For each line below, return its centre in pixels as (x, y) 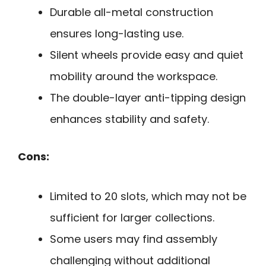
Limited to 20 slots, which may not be (148, 196)
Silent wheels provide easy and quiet (147, 55)
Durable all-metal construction (132, 12)
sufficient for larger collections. (132, 217)
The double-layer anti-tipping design (148, 98)
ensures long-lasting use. (117, 34)
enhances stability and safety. (129, 119)
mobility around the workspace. (134, 77)
